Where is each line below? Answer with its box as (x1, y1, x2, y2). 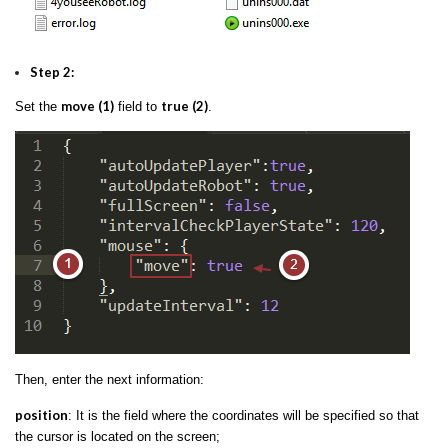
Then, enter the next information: (15, 371, 204, 387)
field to (114, 98, 161, 114)
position (15, 406, 68, 423)
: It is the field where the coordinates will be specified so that (68, 407, 419, 423)
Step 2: (30, 63, 74, 80)
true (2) (161, 97, 208, 114)
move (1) (61, 97, 114, 114)
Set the (15, 98, 61, 114)
